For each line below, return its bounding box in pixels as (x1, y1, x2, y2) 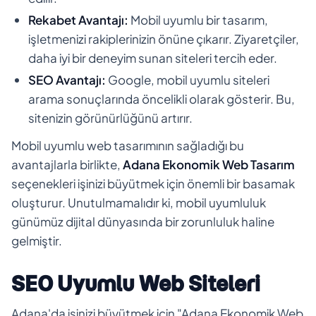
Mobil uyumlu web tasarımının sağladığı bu (11, 137, 244, 153)
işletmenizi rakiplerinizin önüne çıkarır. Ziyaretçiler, (28, 30, 299, 47)
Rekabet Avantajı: (28, 11, 128, 28)
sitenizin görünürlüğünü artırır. (28, 109, 193, 126)
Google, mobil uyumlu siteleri (106, 71, 269, 87)
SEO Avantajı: (28, 71, 106, 87)
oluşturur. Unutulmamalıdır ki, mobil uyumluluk (11, 194, 266, 210)
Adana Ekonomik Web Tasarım (123, 156, 295, 172)
